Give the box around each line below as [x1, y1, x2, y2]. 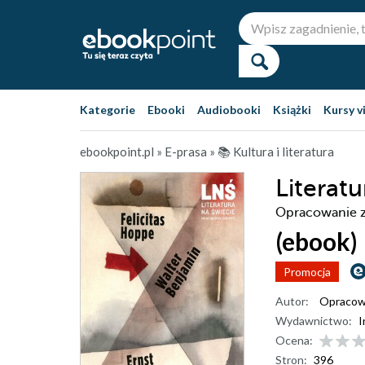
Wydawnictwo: [275, 314, 352, 328]
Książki [273, 103, 311, 117]
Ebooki [147, 103, 185, 117]
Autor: [275, 294, 309, 308]
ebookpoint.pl [80, 144, 154, 159]
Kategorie [80, 103, 135, 117]
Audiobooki [197, 103, 261, 117]
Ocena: [275, 333, 313, 347]
